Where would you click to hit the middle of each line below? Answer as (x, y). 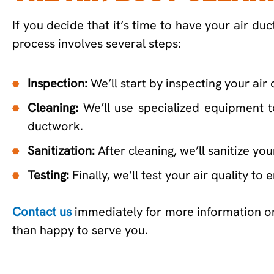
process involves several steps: (97, 43)
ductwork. (55, 126)
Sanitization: (61, 150)
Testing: (48, 175)
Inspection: (57, 83)
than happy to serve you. (80, 230)
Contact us (42, 211)
